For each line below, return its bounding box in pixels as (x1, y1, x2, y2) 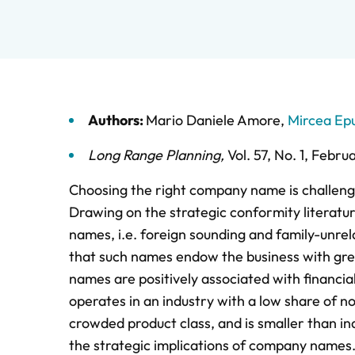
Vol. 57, (227, 146, 274, 164)
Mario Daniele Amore (146, 111, 281, 129)
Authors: (88, 111, 146, 129)
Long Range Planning (88, 146, 220, 164)
